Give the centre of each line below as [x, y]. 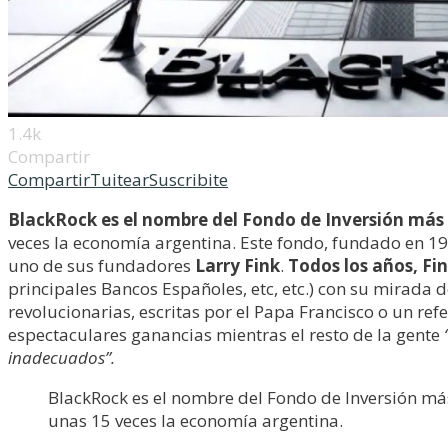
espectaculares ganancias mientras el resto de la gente [226, 334]
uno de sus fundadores [101, 265]
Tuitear [119, 179]
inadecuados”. [61, 357]
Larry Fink [237, 265]
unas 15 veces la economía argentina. [195, 420]
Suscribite [188, 179]
